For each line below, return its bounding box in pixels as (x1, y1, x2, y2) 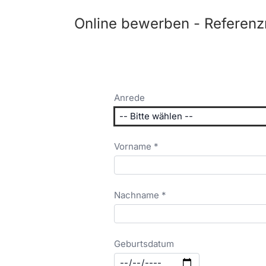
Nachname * (114, 189, 166, 201)
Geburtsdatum (114, 238, 174, 249)
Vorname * (114, 141, 159, 152)
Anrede (114, 92, 145, 103)
